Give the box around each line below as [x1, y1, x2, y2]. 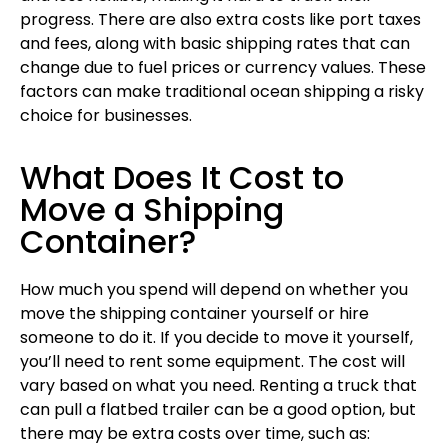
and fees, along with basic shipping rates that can [20, 32, 410, 56]
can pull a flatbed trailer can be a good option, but [20, 398, 416, 422]
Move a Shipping [20, 187, 284, 233]
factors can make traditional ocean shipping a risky [20, 80, 424, 104]
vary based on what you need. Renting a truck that [20, 374, 417, 398]
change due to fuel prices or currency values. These [20, 56, 426, 80]
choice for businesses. [20, 104, 192, 128]
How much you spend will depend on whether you [20, 278, 408, 302]
